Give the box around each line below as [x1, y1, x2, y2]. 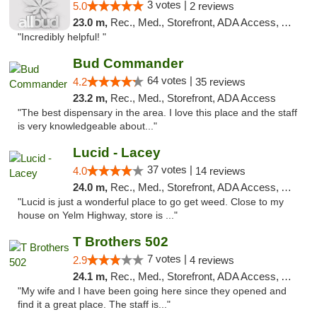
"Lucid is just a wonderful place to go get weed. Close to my [18, 197, 284, 207]
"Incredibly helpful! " [18, 32, 106, 42]
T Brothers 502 [72, 234, 168, 249]
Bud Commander [72, 56, 183, 71]
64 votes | [146, 74, 195, 86]
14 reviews [195, 165, 246, 177]
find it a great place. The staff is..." [18, 299, 171, 310]
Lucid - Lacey [72, 145, 161, 160]
